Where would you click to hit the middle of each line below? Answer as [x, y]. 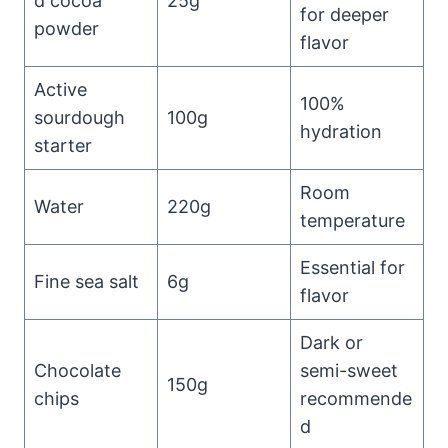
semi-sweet [349, 370]
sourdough [79, 117]
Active [60, 89]
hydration [341, 131]
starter [63, 145]
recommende [356, 398]
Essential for [352, 267]
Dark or [331, 342]
